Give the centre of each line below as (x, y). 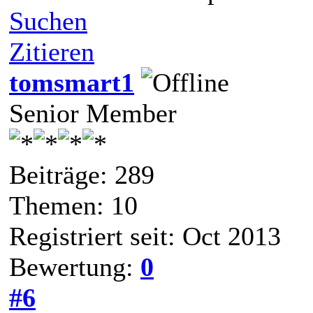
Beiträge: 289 (82, 174)
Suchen (48, 21)
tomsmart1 (72, 82)
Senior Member (93, 113)
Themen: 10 (73, 205)
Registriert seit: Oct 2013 (145, 236)
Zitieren (52, 51)
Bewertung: (75, 267)
